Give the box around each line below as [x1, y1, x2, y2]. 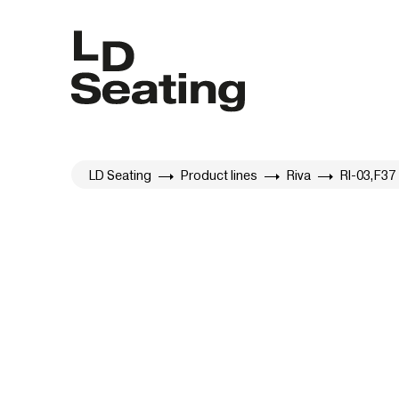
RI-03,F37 [340, 167, 395, 183]
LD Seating [89, 167, 151, 183]
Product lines [181, 167, 257, 183]
